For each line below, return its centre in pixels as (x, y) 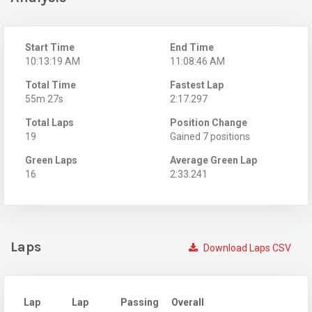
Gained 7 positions (210, 136)
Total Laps (49, 122)
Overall (188, 302)
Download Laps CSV (246, 248)
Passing (140, 302)
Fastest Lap (197, 85)
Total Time (50, 85)
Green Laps (51, 160)
